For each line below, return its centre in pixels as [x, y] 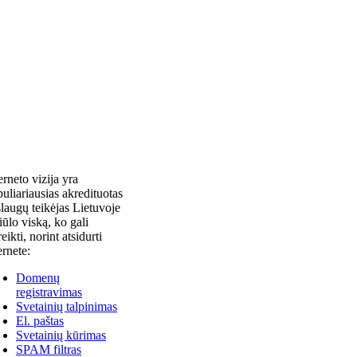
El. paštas [40, 321]
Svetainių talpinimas [67, 306]
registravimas [49, 292]
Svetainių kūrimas [61, 335]
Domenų [38, 278]
